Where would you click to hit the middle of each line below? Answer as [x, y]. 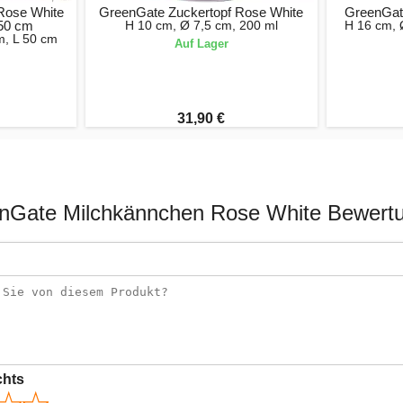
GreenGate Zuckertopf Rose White [201, 12]
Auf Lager [201, 44]
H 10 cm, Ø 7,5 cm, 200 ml [201, 25]
